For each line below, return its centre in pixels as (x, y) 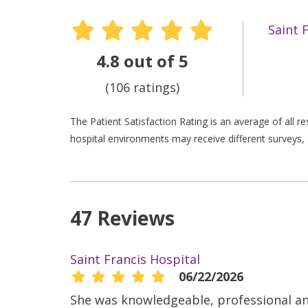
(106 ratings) (142, 87)
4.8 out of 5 (142, 60)
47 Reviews (122, 218)
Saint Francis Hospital (135, 259)
